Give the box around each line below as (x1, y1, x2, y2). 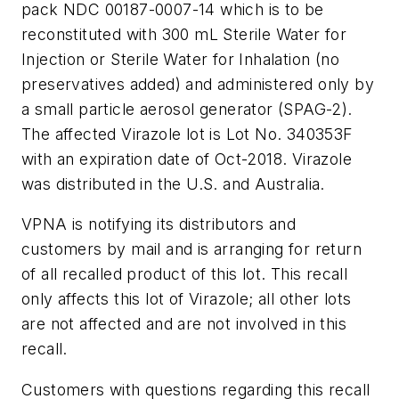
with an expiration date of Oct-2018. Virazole (21, 149, 352, 168)
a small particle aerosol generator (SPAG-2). (21, 99, 353, 118)
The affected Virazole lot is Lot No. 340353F (21, 124, 353, 143)
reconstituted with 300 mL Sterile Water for (21, 24, 347, 44)
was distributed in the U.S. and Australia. (21, 174, 325, 193)
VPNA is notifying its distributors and (21, 215, 297, 234)
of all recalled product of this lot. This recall (21, 265, 348, 284)
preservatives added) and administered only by (21, 74, 374, 94)
